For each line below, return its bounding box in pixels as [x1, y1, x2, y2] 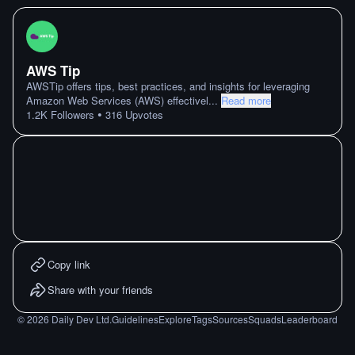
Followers [48, 107, 94, 122]
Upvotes [122, 107, 163, 122]
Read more [221, 93, 271, 108]
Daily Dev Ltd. [49, 312, 112, 326]
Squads [248, 312, 281, 326]
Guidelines [112, 312, 158, 326]
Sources [212, 312, 248, 326]
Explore [158, 312, 192, 326]
